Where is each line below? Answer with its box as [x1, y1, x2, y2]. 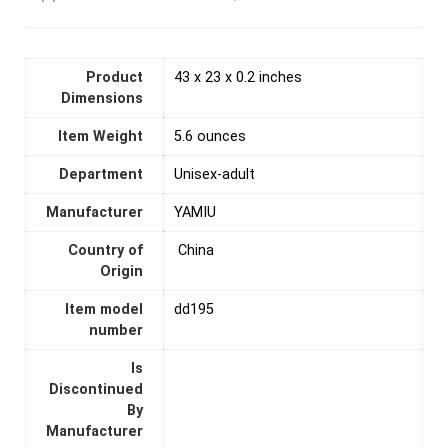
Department [59, 165, 143, 183]
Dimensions [61, 89, 143, 107]
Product [86, 68, 143, 86]
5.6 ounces [174, 127, 246, 145]
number [89, 321, 143, 339]
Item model [65, 300, 143, 318]
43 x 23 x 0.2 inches [174, 68, 302, 86]
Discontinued [49, 380, 143, 398]
